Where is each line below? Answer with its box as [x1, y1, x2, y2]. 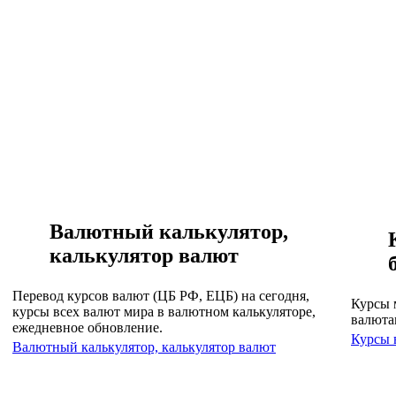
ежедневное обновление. [12, 319, 163, 335]
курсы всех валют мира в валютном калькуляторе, [12, 303, 316, 319]
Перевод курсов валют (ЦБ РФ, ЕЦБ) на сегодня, [12, 287, 309, 303]
